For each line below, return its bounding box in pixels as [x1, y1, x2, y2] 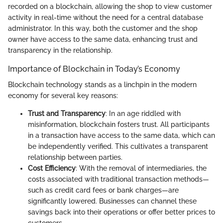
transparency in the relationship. [8, 46, 112, 55]
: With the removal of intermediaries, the [76, 164, 207, 173]
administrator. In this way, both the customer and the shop [8, 24, 198, 33]
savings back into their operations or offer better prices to [28, 208, 215, 217]
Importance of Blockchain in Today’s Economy [8, 64, 180, 74]
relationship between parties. [28, 153, 122, 162]
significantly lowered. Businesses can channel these [28, 197, 197, 206]
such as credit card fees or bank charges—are [28, 186, 179, 195]
